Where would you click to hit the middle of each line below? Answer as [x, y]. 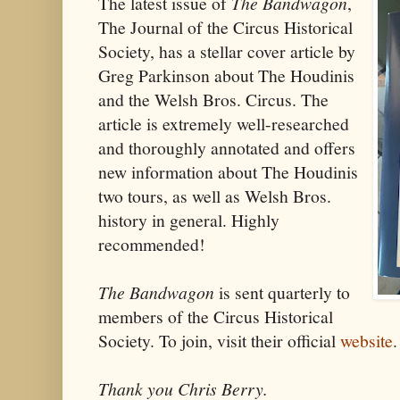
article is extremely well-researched [224, 123]
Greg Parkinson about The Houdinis [226, 75]
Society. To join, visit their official [219, 340]
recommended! [152, 244]
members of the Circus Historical [216, 316]
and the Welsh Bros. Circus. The [213, 99]
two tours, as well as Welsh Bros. [215, 196]
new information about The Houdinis [228, 171]
